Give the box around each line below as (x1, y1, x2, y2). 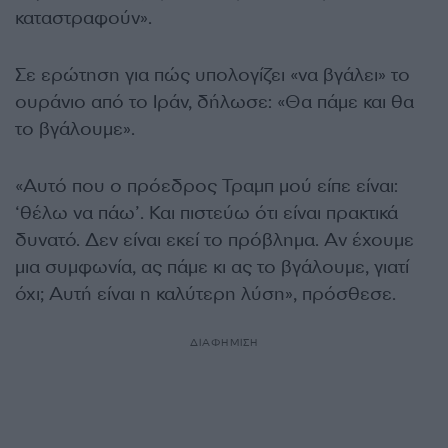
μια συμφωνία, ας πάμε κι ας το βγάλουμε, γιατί (15, 255, 409, 279)
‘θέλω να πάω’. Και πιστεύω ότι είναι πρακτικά (15, 201, 398, 225)
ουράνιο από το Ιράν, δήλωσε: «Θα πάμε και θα (15, 90, 414, 114)
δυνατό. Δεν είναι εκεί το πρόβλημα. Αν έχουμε (15, 228, 414, 252)
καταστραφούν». (15, 6, 152, 30)
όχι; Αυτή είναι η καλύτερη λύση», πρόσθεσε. (15, 282, 396, 306)
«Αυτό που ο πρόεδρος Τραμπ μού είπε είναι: (15, 174, 398, 198)
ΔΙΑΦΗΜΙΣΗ (189, 336, 259, 349)
